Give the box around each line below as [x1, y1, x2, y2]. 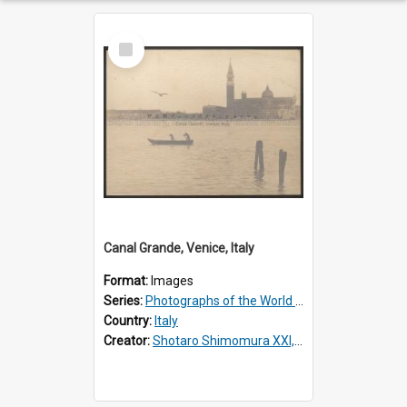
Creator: [104, 333, 153, 348]
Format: [104, 273, 151, 288]
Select [112, 30, 151, 47]
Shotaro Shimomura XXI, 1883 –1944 [153, 333, 294, 348]
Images [151, 273, 194, 288]
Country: [104, 313, 154, 328]
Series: [104, 293, 145, 308]
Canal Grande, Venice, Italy [104, 240, 254, 255]
